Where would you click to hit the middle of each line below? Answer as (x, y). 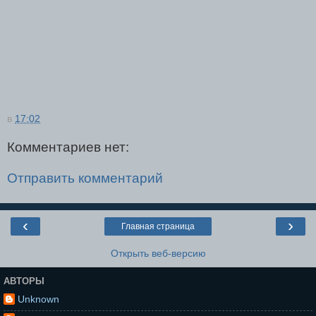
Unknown (38, 299)
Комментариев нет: (68, 147)
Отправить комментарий (85, 178)
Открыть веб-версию (158, 254)
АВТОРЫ (24, 281)
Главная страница (158, 227)
